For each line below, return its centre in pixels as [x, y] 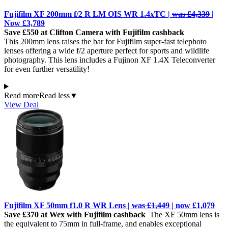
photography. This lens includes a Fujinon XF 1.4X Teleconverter [110, 60]
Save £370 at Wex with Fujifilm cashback [76, 215]
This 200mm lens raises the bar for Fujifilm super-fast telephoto [105, 42]
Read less [54, 96]
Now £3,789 [24, 23]
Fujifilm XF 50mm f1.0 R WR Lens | [68, 206]
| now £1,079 [192, 206]
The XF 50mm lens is [183, 215]
